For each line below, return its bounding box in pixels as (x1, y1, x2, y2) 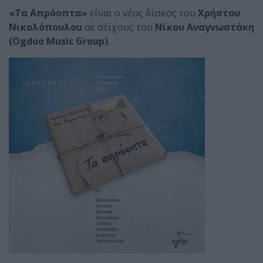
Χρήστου (198, 6, 240, 19)
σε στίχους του (82, 21, 155, 33)
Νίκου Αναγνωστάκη (155, 21, 254, 33)
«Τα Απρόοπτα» (9, 6, 90, 19)
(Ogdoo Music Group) (9, 35, 108, 48)
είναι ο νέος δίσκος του (90, 6, 198, 19)
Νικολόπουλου (9, 21, 82, 33)
